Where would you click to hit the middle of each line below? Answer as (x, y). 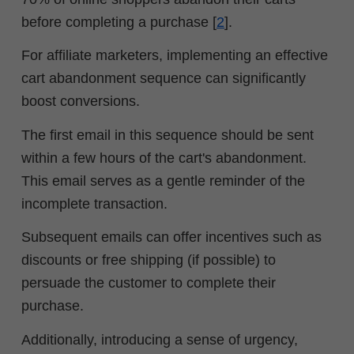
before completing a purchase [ (119, 22)
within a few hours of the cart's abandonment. (164, 158)
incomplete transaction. (94, 203)
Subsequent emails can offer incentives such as (171, 237)
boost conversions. (81, 102)
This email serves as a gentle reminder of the (163, 181)
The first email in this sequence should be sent (168, 135)
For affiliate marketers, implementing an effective (175, 56)
